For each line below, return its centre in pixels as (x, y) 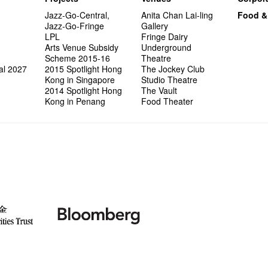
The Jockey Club (173, 69)
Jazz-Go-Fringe (75, 26)
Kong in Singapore (80, 80)
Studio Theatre (170, 80)
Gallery (155, 26)
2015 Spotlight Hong (84, 69)
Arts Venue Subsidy (82, 48)
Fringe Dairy (165, 37)
